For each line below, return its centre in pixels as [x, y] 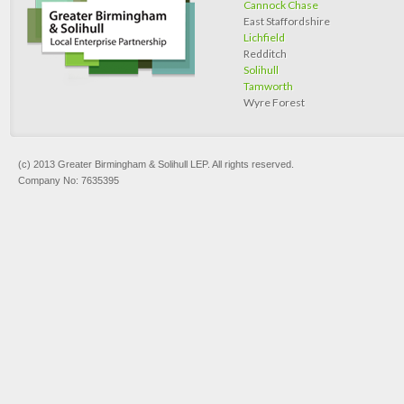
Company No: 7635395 [69, 180]
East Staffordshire [287, 21]
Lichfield [264, 37]
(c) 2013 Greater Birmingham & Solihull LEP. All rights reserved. [156, 164]
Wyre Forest [274, 102]
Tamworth [268, 86]
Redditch [265, 54]
